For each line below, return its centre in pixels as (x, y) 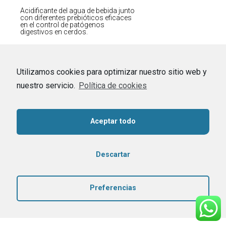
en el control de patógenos (62, 25)
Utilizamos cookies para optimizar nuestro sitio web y (112, 72)
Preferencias (113, 188)
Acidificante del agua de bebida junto (77, 11)
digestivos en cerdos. (54, 32)
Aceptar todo (113, 122)
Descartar (113, 155)
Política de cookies (113, 85)
